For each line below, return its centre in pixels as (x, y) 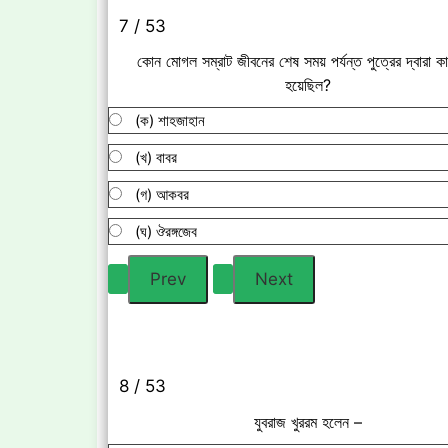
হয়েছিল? (308, 85)
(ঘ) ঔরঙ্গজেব (162, 232)
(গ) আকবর (158, 195)
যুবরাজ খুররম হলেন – (308, 421)
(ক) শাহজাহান (166, 121)
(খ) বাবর (152, 158)
